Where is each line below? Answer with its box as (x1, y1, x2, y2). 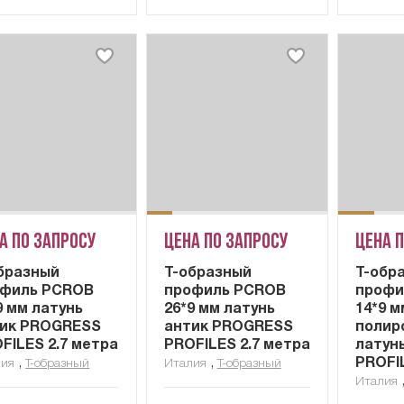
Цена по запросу (163, 232, 289, 254)
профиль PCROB (163, 285, 286, 298)
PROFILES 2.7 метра (163, 339, 310, 353)
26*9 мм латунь (163, 303, 275, 317)
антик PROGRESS (163, 321, 293, 335)
